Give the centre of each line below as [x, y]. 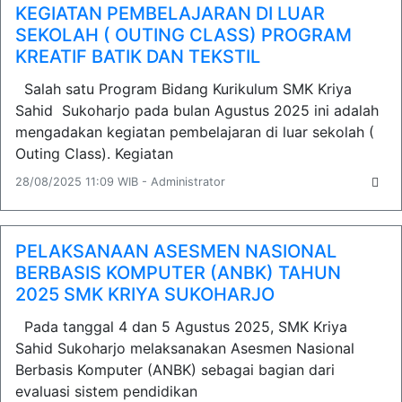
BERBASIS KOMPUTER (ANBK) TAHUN [178, 273]
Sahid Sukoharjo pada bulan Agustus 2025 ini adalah [197, 110]
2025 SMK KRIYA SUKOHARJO [145, 294]
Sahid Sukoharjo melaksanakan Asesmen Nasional [185, 348]
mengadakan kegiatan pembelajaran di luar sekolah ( [195, 132]
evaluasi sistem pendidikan [106, 391]
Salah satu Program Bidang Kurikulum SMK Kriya [184, 89]
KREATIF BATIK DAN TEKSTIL [138, 57]
